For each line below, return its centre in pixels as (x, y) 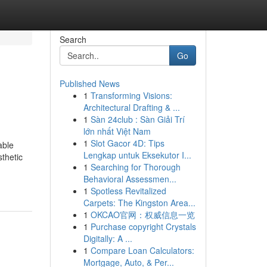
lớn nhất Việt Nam (117, 131)
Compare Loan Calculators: (142, 250)
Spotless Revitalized (128, 191)
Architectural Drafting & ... (131, 107)
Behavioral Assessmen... (130, 179)
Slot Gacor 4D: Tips (127, 143)
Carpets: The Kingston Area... (139, 203)
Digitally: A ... (108, 238)
